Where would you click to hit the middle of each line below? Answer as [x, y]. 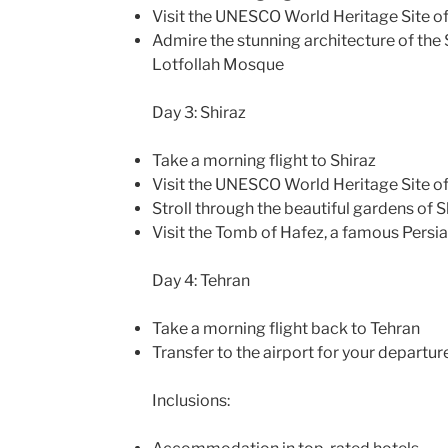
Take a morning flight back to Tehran [285, 328]
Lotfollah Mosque [217, 64]
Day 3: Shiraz [198, 112]
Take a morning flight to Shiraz [263, 160]
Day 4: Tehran [200, 280]
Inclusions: [190, 400]
